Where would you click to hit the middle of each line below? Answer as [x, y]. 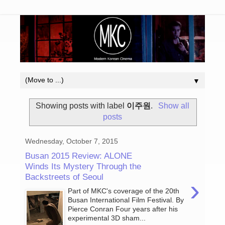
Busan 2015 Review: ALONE [79, 155]
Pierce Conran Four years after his [123, 209]
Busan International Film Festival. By [126, 200]
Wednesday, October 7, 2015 [72, 141]
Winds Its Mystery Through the [83, 166]
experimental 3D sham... [107, 218]
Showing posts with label [81, 106]
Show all [174, 106]
